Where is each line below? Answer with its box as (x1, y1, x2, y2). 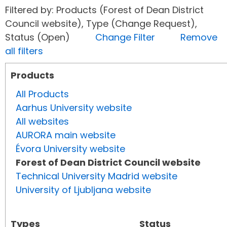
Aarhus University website (16, 101, 132, 115)
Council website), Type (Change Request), (5, 17, 197, 30)
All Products (16, 88, 69, 101)
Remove (180, 31, 217, 44)
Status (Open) (5, 31, 95, 44)
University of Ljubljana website (16, 183, 151, 197)
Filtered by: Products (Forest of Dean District (5, 4, 204, 17)
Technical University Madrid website (16, 170, 177, 183)
